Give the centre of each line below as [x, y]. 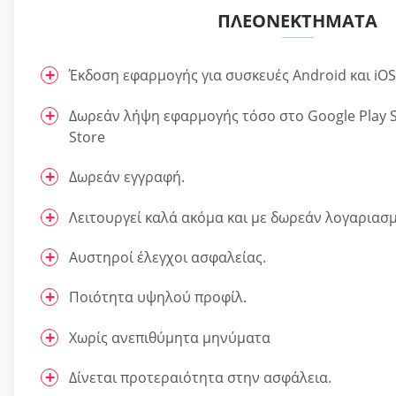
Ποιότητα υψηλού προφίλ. [158, 297]
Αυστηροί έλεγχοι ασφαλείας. [168, 257]
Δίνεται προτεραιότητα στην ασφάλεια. [200, 378]
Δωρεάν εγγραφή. [127, 177]
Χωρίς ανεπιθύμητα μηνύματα [170, 337]
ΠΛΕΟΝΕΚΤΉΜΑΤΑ [297, 21]
